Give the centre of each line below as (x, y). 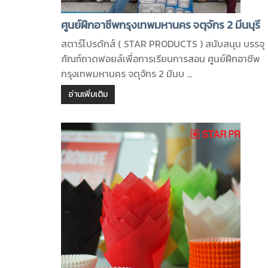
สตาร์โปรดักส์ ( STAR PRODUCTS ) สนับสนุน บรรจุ (163, 44)
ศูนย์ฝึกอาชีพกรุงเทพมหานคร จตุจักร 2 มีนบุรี (161, 25)
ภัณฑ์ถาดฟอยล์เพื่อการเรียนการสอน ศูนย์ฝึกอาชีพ (161, 59)
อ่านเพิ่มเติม (88, 94)
